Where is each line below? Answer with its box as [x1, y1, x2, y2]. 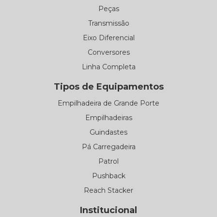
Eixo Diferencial [82, 33, 135, 42]
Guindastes [90, 127, 127, 137]
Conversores [87, 47, 130, 57]
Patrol [98, 156, 119, 166]
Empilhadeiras [85, 113, 132, 122]
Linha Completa [81, 62, 136, 71]
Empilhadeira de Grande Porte [58, 98, 159, 108]
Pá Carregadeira [81, 142, 136, 151]
